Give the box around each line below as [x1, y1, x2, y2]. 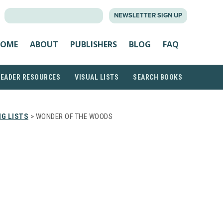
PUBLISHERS [70, 38, 117, 50]
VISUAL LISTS [75, 73, 118, 81]
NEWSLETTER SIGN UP [114, 11, 182, 19]
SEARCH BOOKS [133, 73, 182, 81]
